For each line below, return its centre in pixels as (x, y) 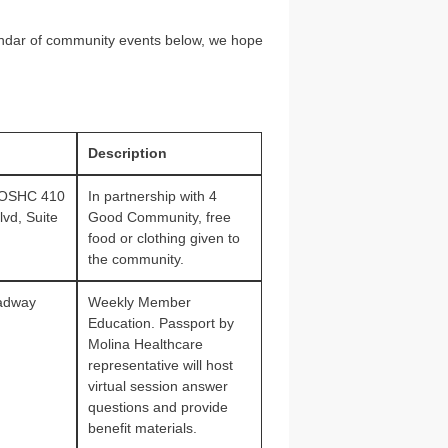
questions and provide (157, 407)
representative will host (160, 365)
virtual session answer (157, 386)
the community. (135, 259)
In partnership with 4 (152, 196)
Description (127, 153)
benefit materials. (142, 428)
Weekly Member (139, 302)
